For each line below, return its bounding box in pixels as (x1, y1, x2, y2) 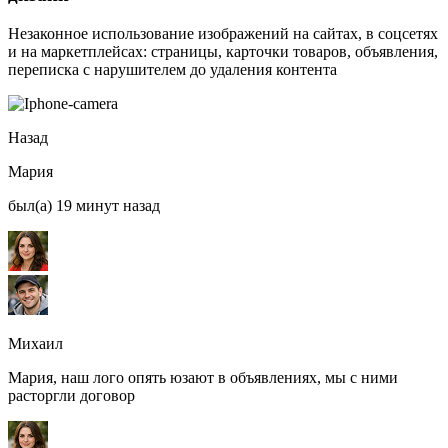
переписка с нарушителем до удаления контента (8, 60, 337, 78)
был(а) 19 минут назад (8, 196, 160, 214)
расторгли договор (8, 386, 135, 404)
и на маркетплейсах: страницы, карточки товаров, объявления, (8, 42, 438, 60)
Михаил (8, 334, 63, 352)
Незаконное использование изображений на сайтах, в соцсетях (8, 24, 438, 42)
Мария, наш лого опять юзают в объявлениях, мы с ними (8, 368, 398, 386)
